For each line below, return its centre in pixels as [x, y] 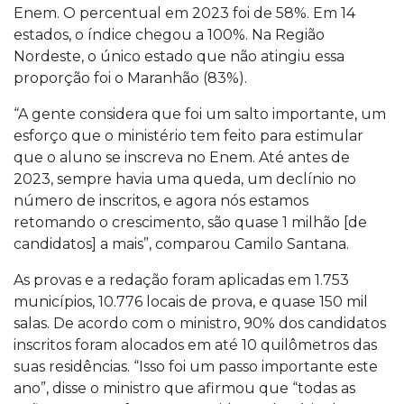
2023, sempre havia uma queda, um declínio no [185, 179]
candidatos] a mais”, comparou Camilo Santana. [181, 244]
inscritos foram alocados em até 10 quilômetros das [195, 345]
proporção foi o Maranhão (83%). [130, 78]
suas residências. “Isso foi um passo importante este [196, 367]
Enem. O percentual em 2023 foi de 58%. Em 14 [184, 13]
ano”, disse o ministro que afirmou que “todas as [184, 388]
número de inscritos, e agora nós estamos [161, 201]
